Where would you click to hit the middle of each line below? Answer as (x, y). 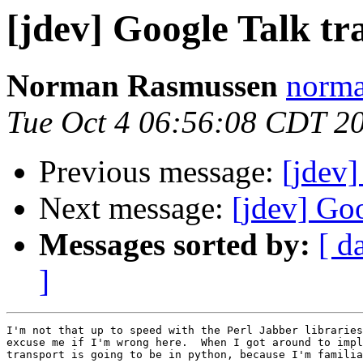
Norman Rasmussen (142, 86)
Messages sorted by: (175, 245)
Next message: (135, 208)
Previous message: (160, 172)
